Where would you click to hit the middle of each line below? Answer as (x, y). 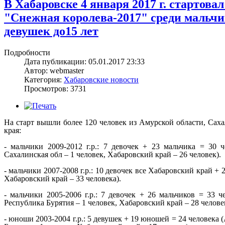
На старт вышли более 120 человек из (72, 122)
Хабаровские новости (101, 79)
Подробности (27, 52)
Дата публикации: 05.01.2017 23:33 (84, 61)
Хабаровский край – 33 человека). (63, 178)
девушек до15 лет (51, 31)
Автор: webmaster (54, 70)
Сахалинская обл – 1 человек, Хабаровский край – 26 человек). (113, 154)
